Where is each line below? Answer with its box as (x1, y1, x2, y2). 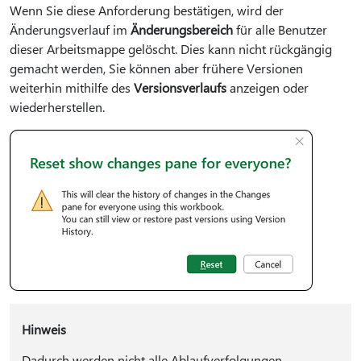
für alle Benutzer (233, 20, 327, 38)
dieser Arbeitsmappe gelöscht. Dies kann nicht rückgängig (10, 39, 332, 57)
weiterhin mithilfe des (10, 78, 134, 96)
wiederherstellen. (10, 98, 105, 115)
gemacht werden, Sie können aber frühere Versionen (10, 59, 303, 77)
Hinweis (21, 320, 66, 338)
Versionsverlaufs (134, 78, 226, 96)
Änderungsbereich (131, 20, 233, 38)
